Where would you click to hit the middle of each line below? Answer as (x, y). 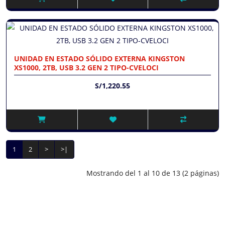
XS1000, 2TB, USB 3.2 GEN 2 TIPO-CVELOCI (86, 67)
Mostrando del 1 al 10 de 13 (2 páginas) (153, 173)
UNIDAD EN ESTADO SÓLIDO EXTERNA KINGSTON (99, 58)
